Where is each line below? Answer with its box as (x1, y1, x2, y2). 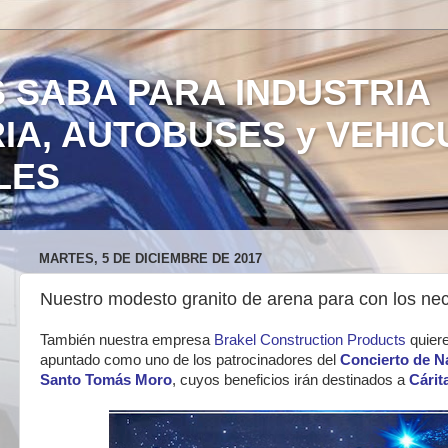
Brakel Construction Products (214, 332, 406, 348)
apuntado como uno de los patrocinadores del (40, 352, 340, 368)
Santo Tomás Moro (40, 372, 172, 388)
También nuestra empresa (40, 332, 214, 348)
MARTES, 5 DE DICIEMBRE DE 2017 (39, 251, 262, 267)
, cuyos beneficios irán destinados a (172, 372, 405, 388)
